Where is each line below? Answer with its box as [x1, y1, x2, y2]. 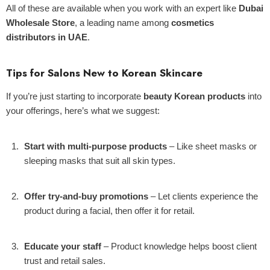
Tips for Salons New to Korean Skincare [6, 66, 202, 80]
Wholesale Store [6, 17, 75, 28]
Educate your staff [24, 241, 101, 251]
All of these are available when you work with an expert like [6, 3, 239, 13]
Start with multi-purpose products [24, 141, 167, 151]
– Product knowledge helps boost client [101, 241, 257, 251]
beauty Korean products [143, 91, 245, 101]
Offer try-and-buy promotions [24, 191, 148, 201]
